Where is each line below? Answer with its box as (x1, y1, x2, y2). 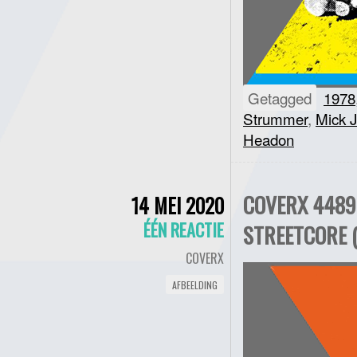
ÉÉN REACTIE (143, 217, 224, 242)
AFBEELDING (172, 278, 218, 292)
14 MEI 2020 (131, 190, 224, 220)
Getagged (248, 87, 312, 108)
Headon (243, 128, 294, 150)
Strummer (243, 108, 308, 129)
